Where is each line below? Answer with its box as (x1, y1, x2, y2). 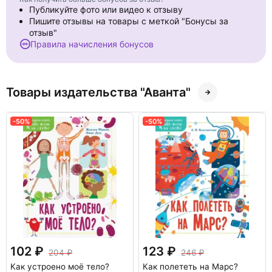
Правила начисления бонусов (30, 39, 154, 49)
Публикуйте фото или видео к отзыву (29, 4, 183, 15)
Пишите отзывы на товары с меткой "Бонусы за (29, 16, 228, 26)
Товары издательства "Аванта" (6, 85, 191, 100)
